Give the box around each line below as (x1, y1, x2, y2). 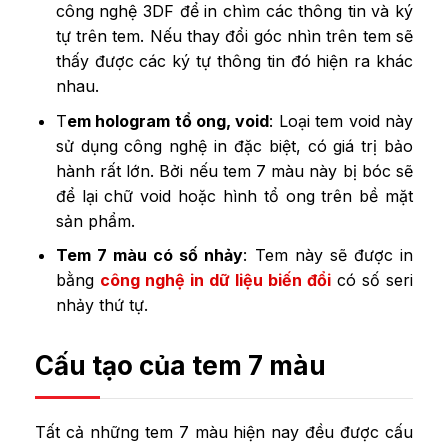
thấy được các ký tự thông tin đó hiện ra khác (55, 50, 413, 71)
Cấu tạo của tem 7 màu (35, 350, 326, 382)
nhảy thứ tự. (55, 295, 148, 316)
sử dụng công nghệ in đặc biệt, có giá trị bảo (55, 135, 413, 156)
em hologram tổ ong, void (66, 110, 270, 131)
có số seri (330, 270, 414, 291)
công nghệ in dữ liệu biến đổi (99, 270, 331, 291)
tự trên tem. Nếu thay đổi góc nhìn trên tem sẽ (55, 25, 413, 46)
